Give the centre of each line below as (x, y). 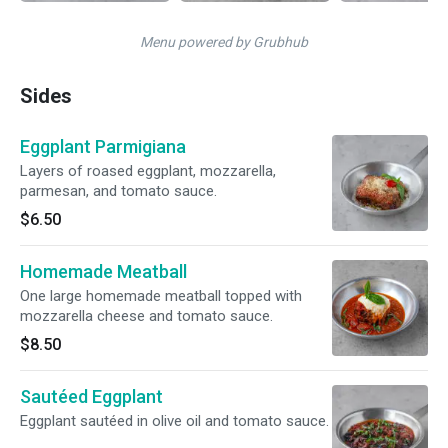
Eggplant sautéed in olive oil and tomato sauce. (174, 421)
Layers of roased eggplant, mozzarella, (148, 171)
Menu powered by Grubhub (224, 42)
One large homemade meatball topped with (161, 296)
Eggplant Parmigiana (103, 146)
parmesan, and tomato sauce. (118, 191)
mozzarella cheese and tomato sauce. (146, 316)
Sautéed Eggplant (91, 396)
